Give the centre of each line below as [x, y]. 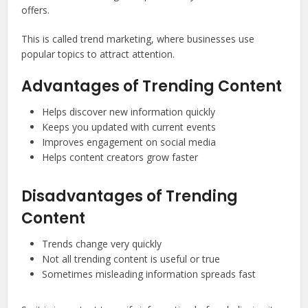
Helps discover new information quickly [129, 112]
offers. [36, 10]
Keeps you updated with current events [129, 127]
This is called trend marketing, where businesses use [138, 39]
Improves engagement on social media [129, 142]
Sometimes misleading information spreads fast [149, 274]
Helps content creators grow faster [120, 157]
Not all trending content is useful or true [131, 259]
